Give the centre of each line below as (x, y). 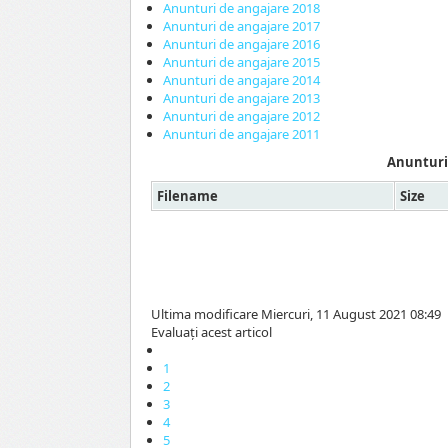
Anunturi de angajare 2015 (241, 62)
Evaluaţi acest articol (211, 332)
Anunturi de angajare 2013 (241, 98)
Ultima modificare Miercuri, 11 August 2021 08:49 (296, 314)
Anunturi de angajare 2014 (241, 80)
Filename (187, 196)
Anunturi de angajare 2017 (241, 26)
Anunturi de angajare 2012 (241, 116)
